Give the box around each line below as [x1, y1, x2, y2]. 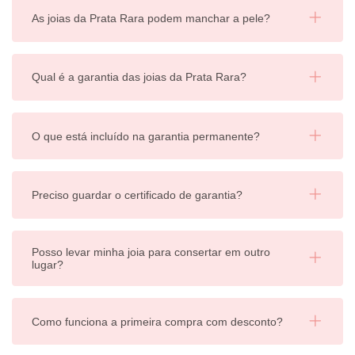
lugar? [32, 258, 63, 271]
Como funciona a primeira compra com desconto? [32, 315, 283, 328]
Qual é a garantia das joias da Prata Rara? [32, 71, 246, 84]
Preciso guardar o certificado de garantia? [32, 189, 242, 202]
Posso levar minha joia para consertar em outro [32, 245, 270, 258]
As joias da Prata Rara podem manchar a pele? [32, 11, 270, 25]
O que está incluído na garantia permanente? [32, 129, 260, 143]
